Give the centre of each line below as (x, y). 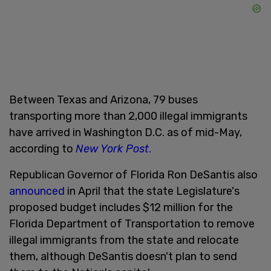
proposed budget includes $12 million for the (121, 207)
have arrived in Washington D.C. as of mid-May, (126, 132)
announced (37, 191)
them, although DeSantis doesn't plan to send (123, 256)
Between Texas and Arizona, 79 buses (103, 100)
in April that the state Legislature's (152, 191)
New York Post (112, 149)
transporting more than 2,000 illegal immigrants (128, 116)
